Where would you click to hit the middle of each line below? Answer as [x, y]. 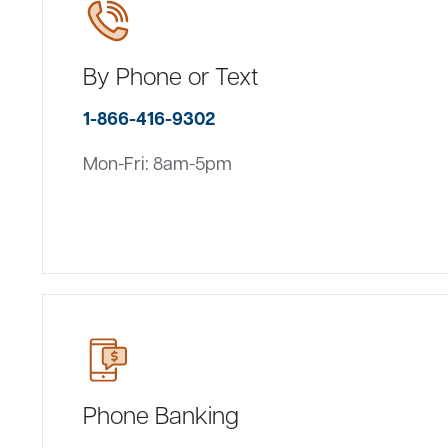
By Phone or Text [170, 75]
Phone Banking [161, 414]
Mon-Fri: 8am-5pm [157, 162]
